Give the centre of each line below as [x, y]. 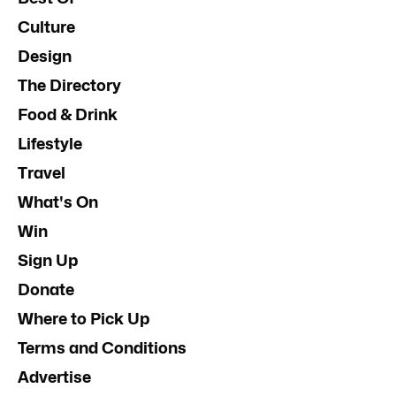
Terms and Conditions [102, 347]
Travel [42, 172]
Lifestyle [50, 143]
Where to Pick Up [84, 318]
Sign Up [48, 260]
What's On [58, 202]
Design [45, 56]
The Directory [69, 85]
